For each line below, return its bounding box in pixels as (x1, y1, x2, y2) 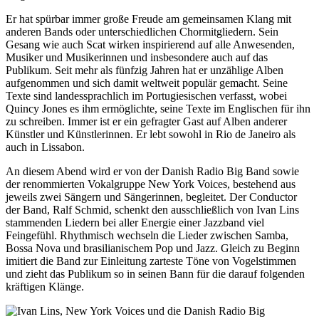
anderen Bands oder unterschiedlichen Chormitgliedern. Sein (6, 25, 278, 38)
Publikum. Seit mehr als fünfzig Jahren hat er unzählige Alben (6, 63, 283, 76)
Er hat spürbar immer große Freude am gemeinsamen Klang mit (6, 12, 291, 25)
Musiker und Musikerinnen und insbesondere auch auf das (6, 51, 268, 63)
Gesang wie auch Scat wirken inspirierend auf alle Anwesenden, (6, 38, 295, 51)
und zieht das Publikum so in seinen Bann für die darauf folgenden (6, 267, 305, 280)
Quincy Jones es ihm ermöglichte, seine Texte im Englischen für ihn (6, 102, 310, 115)
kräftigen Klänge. (6, 280, 84, 293)
